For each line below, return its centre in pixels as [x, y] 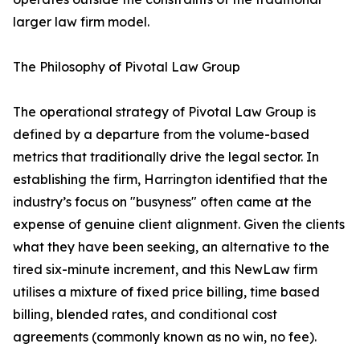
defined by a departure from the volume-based [161, 135]
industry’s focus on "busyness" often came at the [162, 202]
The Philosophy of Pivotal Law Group [127, 67]
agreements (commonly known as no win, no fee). [165, 337]
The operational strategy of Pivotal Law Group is [164, 112]
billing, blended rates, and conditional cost [145, 315]
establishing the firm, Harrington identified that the [170, 180]
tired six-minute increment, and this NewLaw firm [165, 270]
